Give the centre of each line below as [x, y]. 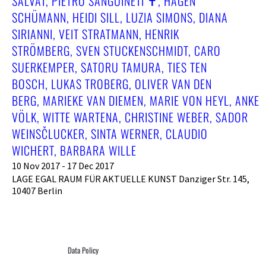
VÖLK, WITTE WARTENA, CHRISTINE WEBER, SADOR [130, 117]
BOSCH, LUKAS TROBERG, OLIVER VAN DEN [112, 83]
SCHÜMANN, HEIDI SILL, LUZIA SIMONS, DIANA [120, 17]
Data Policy [83, 250]
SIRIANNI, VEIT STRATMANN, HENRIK [96, 34]
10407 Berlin [37, 190]
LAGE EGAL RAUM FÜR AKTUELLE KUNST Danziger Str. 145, [131, 178]
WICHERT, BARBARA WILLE [74, 150]
